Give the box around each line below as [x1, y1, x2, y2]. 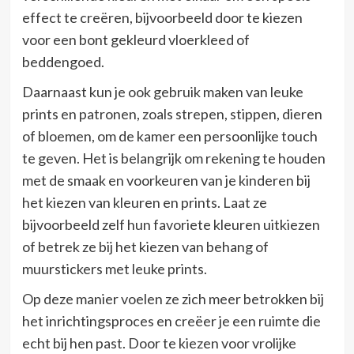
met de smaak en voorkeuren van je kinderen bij [21, 171, 311, 190]
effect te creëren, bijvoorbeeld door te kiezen [21, 9, 303, 27]
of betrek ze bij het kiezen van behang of [21, 238, 269, 256]
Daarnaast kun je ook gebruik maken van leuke [21, 83, 303, 101]
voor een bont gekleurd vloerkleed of [21, 31, 250, 49]
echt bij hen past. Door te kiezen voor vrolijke [21, 334, 296, 352]
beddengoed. [21, 53, 104, 71]
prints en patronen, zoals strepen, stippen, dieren [21, 105, 322, 123]
